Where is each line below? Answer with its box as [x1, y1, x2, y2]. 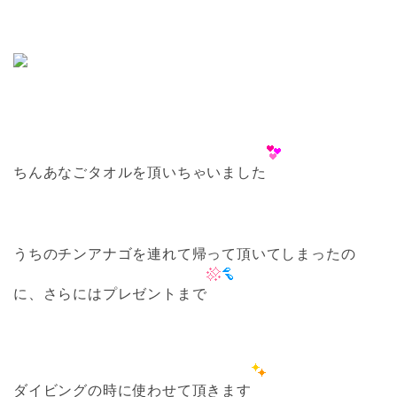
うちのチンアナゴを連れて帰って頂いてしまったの [13, 246, 356, 261]
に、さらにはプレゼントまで [13, 286, 207, 301]
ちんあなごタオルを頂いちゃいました [13, 165, 267, 180]
